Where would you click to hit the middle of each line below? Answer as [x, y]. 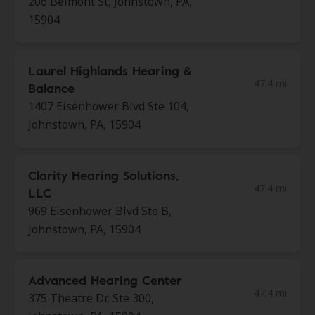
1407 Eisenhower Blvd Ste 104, [109, 106]
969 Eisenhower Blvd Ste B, [100, 211]
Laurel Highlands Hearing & [110, 70]
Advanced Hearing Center [105, 280]
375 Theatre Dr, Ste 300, [91, 298]
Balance [51, 88]
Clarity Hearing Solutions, [103, 175]
